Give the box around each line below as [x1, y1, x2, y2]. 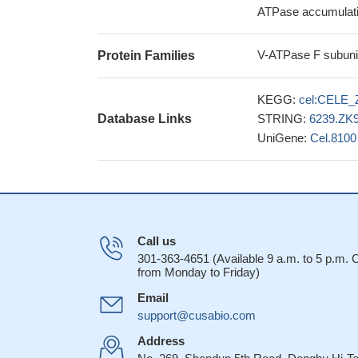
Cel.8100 [310, 131, 356, 145]
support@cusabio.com [137, 308, 256, 322]
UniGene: [257, 131, 310, 145]
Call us [137, 234, 176, 248]
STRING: [257, 112, 309, 125]
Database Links [97, 112, 192, 125]
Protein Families [97, 49, 195, 62]
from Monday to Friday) [137, 265, 260, 279]
